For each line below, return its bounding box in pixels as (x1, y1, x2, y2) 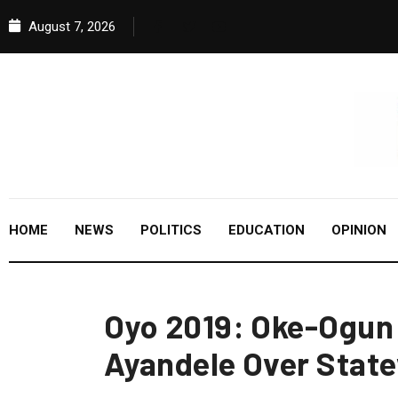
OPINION (331, 222, 386, 239)
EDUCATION (228, 222, 305, 239)
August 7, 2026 (25, 19, 115, 35)
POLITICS (140, 222, 202, 239)
